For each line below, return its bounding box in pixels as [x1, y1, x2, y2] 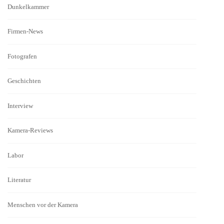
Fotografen [7, 52, 37, 60]
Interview [7, 101, 33, 109]
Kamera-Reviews [7, 126, 53, 134]
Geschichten [7, 77, 41, 85]
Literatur [7, 176, 31, 184]
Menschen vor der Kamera [7, 200, 78, 208]
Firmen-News [7, 27, 43, 35]
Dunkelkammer [7, 2, 49, 10]
